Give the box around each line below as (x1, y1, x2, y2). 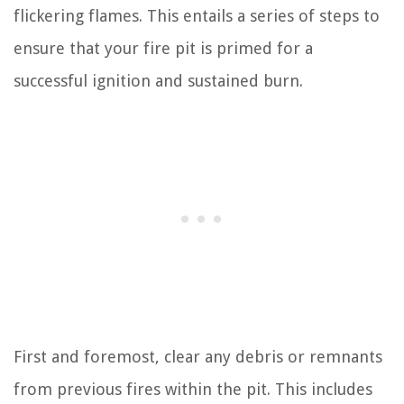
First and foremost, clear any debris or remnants (14, 347, 382, 366)
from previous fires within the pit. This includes (14, 380, 372, 399)
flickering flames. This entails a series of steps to (14, 6, 380, 25)
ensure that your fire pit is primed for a (14, 39, 313, 58)
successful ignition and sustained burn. (14, 71, 303, 90)
